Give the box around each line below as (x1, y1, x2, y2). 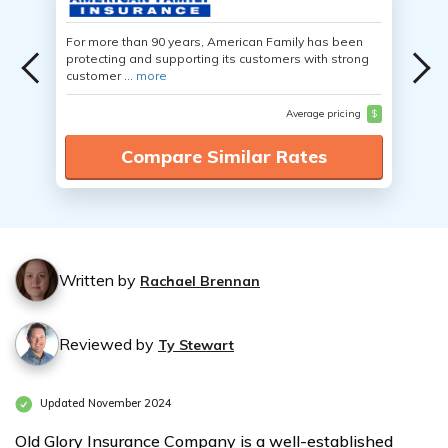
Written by (59, 270, 140, 290)
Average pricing (285, 107, 364, 120)
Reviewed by (59, 334, 158, 354)
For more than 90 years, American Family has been (66, 34, 363, 49)
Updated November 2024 (37, 396, 172, 411)
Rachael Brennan (140, 272, 260, 290)
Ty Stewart (158, 336, 234, 354)
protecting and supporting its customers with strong (66, 51, 369, 66)
